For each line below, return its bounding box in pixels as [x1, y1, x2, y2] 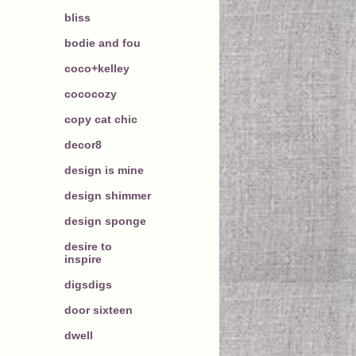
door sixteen [64, 303, 133, 316]
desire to [64, 239, 112, 253]
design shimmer [64, 188, 151, 202]
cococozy [64, 87, 117, 100]
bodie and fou [64, 36, 141, 49]
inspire [64, 252, 102, 265]
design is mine [64, 163, 144, 176]
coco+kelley [64, 61, 130, 75]
